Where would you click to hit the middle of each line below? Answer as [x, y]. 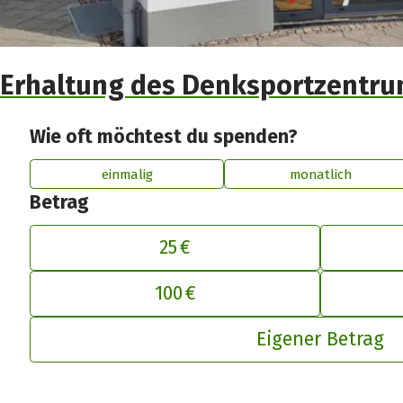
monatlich [320, 174]
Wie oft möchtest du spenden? [164, 137]
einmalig [127, 174]
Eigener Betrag [321, 340]
